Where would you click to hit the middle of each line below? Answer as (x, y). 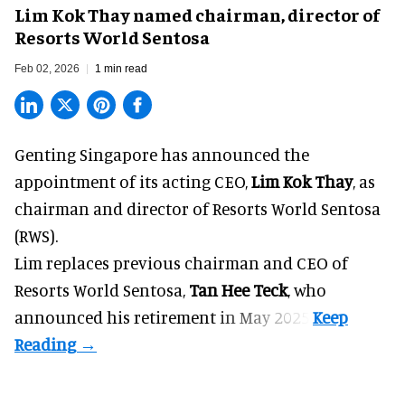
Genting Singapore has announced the (162, 154)
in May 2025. (264, 316)
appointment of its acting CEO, (133, 181)
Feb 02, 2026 (47, 68)
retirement (175, 316)
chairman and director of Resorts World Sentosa (198, 208)
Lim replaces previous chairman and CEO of (181, 262)
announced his (74, 316)
